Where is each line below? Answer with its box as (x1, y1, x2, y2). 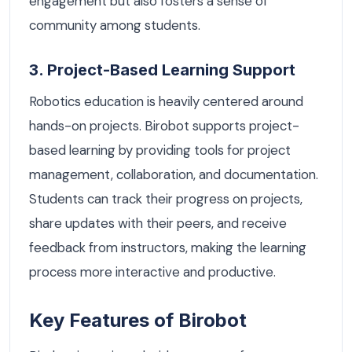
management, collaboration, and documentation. (29, 165, 318, 183)
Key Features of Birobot (29, 308, 247, 332)
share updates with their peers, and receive (29, 214, 287, 232)
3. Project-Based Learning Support (29, 60, 295, 80)
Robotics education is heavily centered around (29, 92, 303, 110)
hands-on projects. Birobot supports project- (29, 116, 299, 134)
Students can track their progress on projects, (29, 189, 302, 207)
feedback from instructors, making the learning (29, 238, 306, 256)
